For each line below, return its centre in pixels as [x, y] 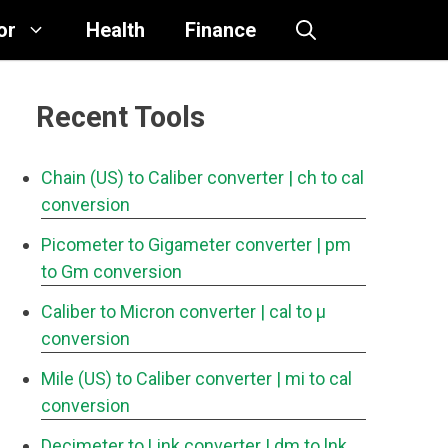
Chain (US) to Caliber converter [162, 177]
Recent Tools [120, 117]
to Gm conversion [111, 271]
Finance [220, 30]
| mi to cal [314, 378]
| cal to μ [293, 311]
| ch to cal [326, 177]
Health [115, 30]
